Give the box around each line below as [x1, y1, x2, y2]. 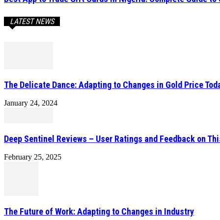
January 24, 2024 [4, 99, 57, 108]
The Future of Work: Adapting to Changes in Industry [4, 206, 194, 217]
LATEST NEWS [10, 17, 54, 27]
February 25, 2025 [4, 153, 61, 162]
